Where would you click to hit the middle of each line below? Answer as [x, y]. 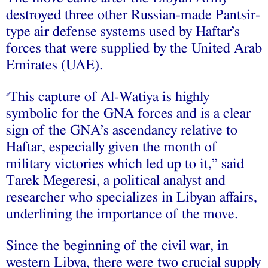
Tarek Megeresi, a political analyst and [116, 180]
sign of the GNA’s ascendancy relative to [122, 130]
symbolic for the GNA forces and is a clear [128, 113]
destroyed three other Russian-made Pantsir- [133, 15]
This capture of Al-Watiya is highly [109, 97]
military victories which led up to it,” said [125, 164]
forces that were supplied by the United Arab [134, 48]
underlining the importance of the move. [122, 214]
